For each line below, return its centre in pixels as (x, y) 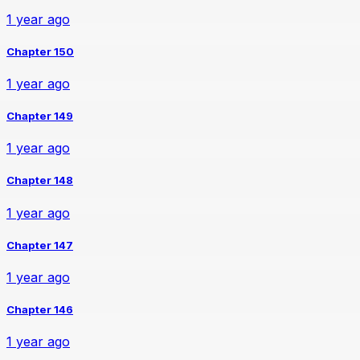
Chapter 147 (40, 245)
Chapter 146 (40, 310)
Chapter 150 (40, 51)
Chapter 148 (40, 180)
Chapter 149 (40, 116)
